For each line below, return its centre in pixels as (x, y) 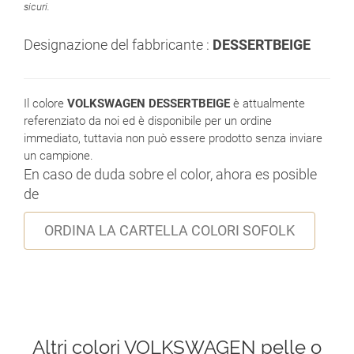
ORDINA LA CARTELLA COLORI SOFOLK (169, 231)
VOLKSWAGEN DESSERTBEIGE (149, 104)
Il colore (45, 104)
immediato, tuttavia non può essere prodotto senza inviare (173, 139)
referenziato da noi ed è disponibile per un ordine (148, 121)
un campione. (58, 156)
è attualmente (267, 104)
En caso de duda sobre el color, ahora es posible (170, 175)
